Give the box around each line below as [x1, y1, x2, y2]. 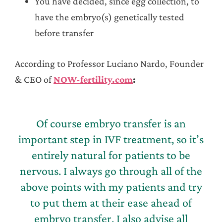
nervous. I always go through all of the [20, 164, 202, 177]
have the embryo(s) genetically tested [35, 11, 184, 23]
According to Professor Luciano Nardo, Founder [15, 58, 204, 69]
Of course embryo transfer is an [36, 116, 186, 130]
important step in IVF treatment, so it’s [18, 132, 204, 146]
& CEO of [15, 74, 54, 85]
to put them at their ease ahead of [30, 195, 192, 209]
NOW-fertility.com [54, 74, 133, 85]
